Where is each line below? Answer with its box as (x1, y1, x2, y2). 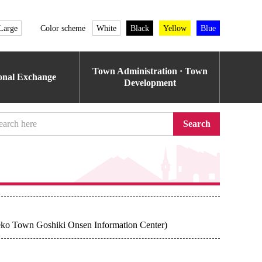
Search (182, 119, 211, 129)
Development (123, 78, 176, 88)
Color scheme (40, 23, 85, 33)
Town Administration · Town (92, 66, 208, 76)
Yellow (163, 23, 187, 33)
